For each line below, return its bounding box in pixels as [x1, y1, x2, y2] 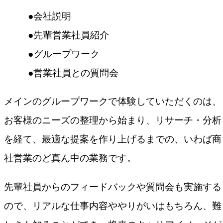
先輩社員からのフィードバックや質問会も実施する [4, 181, 222, 192]
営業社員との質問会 [33, 68, 119, 79]
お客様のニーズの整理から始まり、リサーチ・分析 [4, 115, 222, 126]
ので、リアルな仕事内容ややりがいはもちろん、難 [4, 200, 222, 211]
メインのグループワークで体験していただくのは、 [4, 96, 222, 107]
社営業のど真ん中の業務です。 [4, 153, 136, 164]
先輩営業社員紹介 [33, 30, 110, 41]
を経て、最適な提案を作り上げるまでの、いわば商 [4, 134, 222, 145]
